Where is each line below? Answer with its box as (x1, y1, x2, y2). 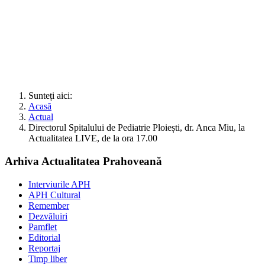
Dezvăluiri (28, 211, 67, 221)
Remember (28, 200, 69, 211)
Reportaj (28, 243, 60, 253)
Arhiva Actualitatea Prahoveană (5, 155, 162, 168)
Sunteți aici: (28, 91, 77, 101)
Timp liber (28, 253, 67, 264)
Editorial (28, 232, 60, 243)
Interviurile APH (28, 179, 91, 189)
